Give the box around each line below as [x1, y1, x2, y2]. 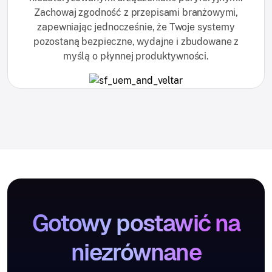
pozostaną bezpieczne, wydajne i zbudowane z [33, 35, 239, 47]
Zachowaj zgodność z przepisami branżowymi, [33, 6, 239, 18]
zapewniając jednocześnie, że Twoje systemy [37, 21, 235, 33]
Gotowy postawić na [32, 208, 240, 239]
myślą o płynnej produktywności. [63, 50, 209, 62]
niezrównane [70, 237, 202, 268]
